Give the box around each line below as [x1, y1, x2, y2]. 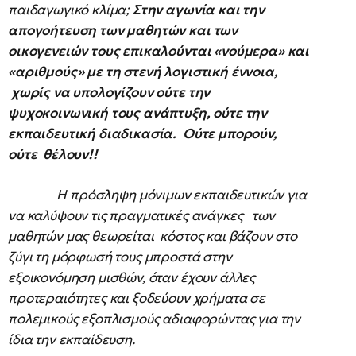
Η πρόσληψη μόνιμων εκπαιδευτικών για [8, 185, 307, 203]
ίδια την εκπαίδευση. [8, 330, 135, 348]
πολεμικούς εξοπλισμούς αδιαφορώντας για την [8, 309, 301, 327]
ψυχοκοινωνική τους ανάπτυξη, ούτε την [8, 103, 268, 122]
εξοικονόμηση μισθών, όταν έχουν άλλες [8, 268, 256, 286]
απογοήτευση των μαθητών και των [8, 21, 238, 39]
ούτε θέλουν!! [8, 145, 98, 163]
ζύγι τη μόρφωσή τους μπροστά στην [8, 247, 232, 265]
